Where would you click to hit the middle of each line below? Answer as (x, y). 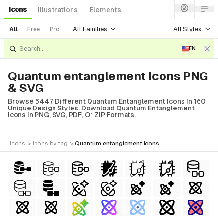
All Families (90, 29)
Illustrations (58, 10)
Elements (105, 10)
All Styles (187, 29)
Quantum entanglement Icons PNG (108, 76)
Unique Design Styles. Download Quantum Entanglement (101, 108)
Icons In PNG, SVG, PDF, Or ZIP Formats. (72, 115)
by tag (59, 144)
